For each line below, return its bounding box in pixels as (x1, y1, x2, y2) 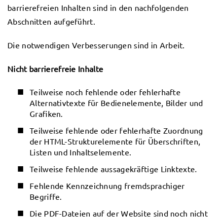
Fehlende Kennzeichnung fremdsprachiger (30, 181, 185, 190)
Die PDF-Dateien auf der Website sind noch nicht (30, 208, 208, 218)
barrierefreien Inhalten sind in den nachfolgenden (7, 2, 189, 12)
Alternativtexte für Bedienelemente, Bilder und (30, 98, 203, 108)
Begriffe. (30, 191, 62, 201)
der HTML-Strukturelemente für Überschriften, (30, 136, 201, 146)
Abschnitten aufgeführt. (7, 16, 95, 26)
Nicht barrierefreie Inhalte (7, 64, 104, 74)
